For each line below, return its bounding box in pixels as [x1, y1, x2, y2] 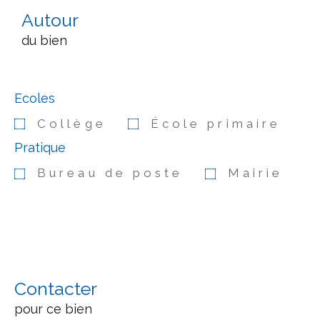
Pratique [14, 140, 66, 156]
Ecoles [14, 90, 55, 106]
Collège [37, 116, 106, 131]
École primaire [150, 116, 281, 131]
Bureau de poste [37, 166, 184, 181]
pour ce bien [14, 301, 92, 316]
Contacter [14, 277, 97, 299]
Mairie [227, 166, 284, 181]
